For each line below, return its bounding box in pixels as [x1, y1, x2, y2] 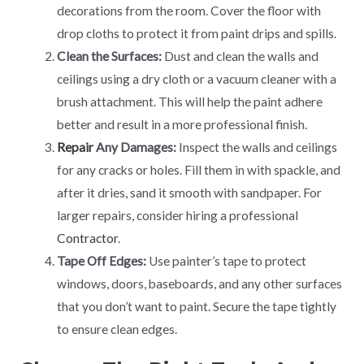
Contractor [57, 230, 119, 245]
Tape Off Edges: [57, 253, 147, 268]
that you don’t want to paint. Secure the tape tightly [57, 298, 337, 314]
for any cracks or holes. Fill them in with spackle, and [57, 162, 341, 177]
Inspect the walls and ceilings [176, 139, 338, 154]
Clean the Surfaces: [57, 48, 162, 63]
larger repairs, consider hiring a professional [57, 207, 299, 223]
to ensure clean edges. [57, 321, 178, 336]
